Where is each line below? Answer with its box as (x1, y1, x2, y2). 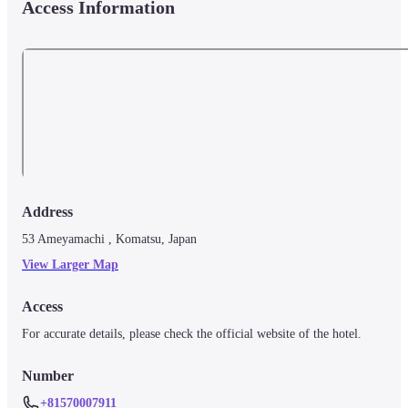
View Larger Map (22, 257, 118, 271)
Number (22, 367, 74, 383)
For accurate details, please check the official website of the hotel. (22, 326, 362, 341)
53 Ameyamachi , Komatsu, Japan (22, 231, 197, 246)
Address (22, 203, 73, 219)
